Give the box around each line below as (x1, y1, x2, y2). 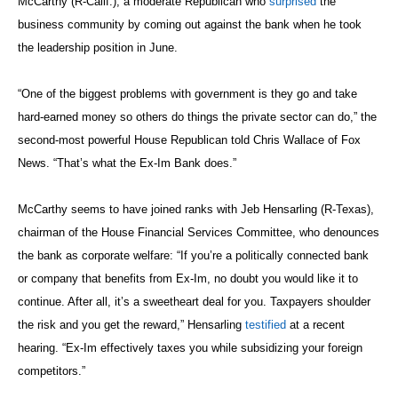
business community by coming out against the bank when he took (18, 17, 362, 31)
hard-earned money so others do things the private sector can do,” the (18, 109, 377, 123)
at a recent (286, 317, 345, 331)
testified (245, 317, 286, 331)
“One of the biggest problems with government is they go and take (18, 86, 357, 100)
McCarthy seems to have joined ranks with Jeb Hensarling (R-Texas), (18, 202, 374, 216)
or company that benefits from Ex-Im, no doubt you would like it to (18, 271, 358, 285)
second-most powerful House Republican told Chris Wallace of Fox (18, 132, 361, 147)
